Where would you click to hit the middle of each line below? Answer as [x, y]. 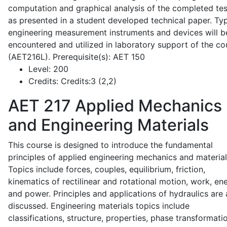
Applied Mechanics [146, 106]
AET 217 [40, 106]
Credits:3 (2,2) [87, 81]
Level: [40, 69]
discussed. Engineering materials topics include [99, 206]
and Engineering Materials [108, 125]
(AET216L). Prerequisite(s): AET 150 [77, 57]
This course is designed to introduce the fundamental [110, 145]
